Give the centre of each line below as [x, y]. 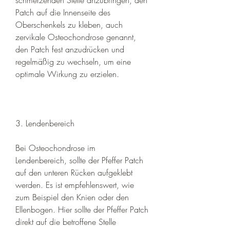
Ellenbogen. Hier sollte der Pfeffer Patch [82, 209]
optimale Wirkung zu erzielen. [67, 74]
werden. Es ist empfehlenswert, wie [75, 185]
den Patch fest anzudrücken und [70, 49]
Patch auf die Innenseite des [63, 12]
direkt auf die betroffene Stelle [66, 222]
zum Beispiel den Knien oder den [72, 197]
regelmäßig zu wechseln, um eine [73, 61]
